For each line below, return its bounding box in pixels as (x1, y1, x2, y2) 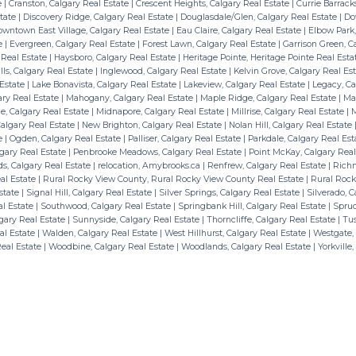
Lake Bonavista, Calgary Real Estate (31, 79, 179, 90)
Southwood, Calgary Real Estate (40, 200, 173, 211)
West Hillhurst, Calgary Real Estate (164, 227, 308, 238)
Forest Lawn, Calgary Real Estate (141, 38, 278, 49)
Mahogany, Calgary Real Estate (65, 92, 195, 103)
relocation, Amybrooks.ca (97, 160, 203, 171)
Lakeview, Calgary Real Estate (183, 79, 308, 90)
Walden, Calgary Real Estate (41, 227, 160, 238)
